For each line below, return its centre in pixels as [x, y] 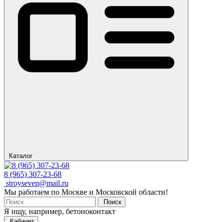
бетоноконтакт [91, 211]
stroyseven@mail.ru [36, 183]
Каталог [21, 156]
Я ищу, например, [35, 211]
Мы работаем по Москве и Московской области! [86, 192]
